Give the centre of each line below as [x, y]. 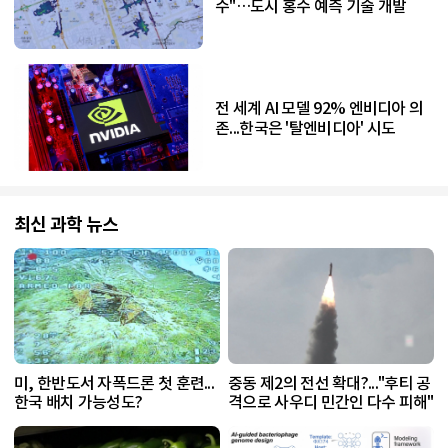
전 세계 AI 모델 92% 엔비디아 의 [319, 108]
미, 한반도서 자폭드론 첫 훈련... [114, 383]
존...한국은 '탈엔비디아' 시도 [305, 128]
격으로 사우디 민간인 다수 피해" [331, 402]
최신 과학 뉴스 [66, 225]
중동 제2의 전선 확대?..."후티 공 [329, 383]
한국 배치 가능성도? [78, 402]
